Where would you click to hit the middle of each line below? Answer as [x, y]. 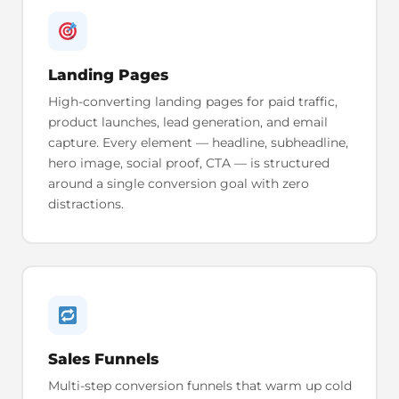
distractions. [85, 204]
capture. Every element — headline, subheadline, [198, 142]
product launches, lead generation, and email [187, 122]
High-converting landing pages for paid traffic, [192, 101]
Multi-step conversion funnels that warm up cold [199, 385]
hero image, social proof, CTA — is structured [188, 163]
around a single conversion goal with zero [178, 183]
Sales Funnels [103, 358]
